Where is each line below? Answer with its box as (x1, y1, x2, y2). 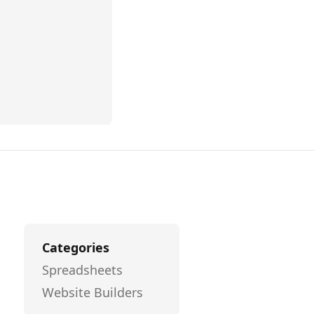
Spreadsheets (42, 261, 123, 278)
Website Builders (42, 284, 143, 301)
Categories (42, 239, 109, 256)
